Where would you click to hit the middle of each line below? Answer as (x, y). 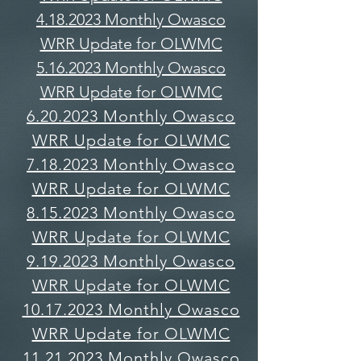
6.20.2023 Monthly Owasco (131, 116)
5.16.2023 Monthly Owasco (131, 68)
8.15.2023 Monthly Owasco (131, 213)
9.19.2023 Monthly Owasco (131, 261)
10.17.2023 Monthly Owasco (131, 309)
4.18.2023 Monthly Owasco (131, 19)
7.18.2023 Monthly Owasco (131, 164)
